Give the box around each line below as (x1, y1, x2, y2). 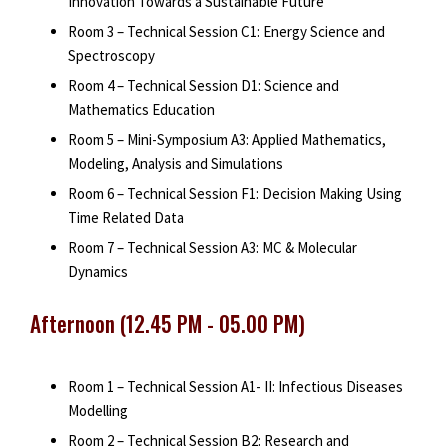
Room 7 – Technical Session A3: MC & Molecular (67, 238, 357, 258)
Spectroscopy (67, 46, 155, 66)
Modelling (67, 400, 128, 420)
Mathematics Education (67, 100, 215, 120)
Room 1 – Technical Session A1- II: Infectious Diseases (67, 376, 403, 396)
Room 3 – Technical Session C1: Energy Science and (67, 22, 385, 42)
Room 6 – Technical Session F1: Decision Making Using (67, 184, 402, 204)
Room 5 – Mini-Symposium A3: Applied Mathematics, (67, 130, 386, 150)
